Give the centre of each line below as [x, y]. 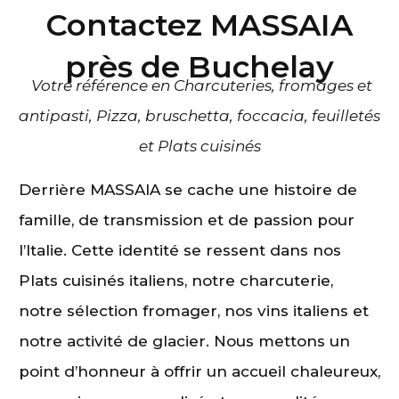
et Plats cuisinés [199, 146]
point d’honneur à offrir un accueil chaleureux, [199, 372]
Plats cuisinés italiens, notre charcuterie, [176, 281]
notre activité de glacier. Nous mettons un [184, 342]
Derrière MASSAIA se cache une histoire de [188, 190]
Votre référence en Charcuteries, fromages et [199, 85]
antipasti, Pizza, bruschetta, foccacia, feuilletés [199, 115]
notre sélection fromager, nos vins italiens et [194, 311]
